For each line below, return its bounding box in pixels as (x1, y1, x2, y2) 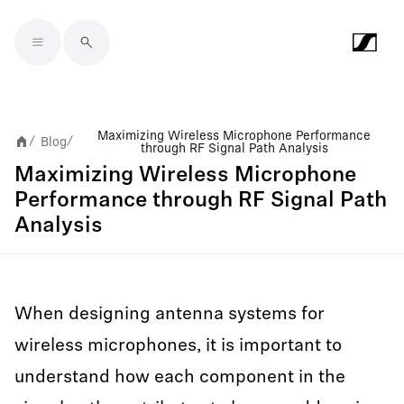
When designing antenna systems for (14, 306, 325, 324)
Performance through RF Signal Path (14, 190, 387, 212)
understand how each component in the (14, 369, 345, 387)
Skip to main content (14, 47, 185, 66)
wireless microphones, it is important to (14, 337, 342, 355)
